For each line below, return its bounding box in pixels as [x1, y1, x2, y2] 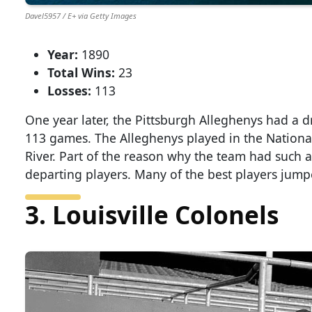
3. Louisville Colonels [25, 197, 279, 231]
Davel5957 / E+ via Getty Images [25, 10, 136, 21]
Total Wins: [47, 63, 118, 81]
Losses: [47, 81, 95, 99]
